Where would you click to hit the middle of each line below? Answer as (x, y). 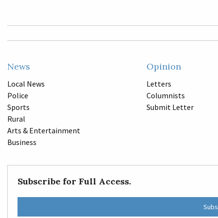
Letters (159, 83)
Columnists (165, 95)
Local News (26, 83)
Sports (18, 107)
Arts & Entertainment (44, 130)
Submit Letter (170, 107)
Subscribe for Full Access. (74, 181)
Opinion (163, 66)
